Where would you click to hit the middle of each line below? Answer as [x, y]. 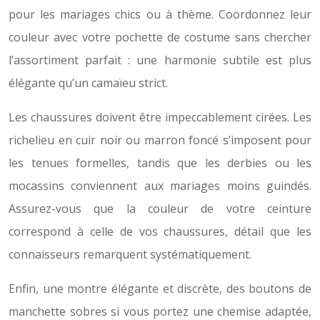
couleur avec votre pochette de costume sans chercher [160, 37]
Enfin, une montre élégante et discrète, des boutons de [160, 288]
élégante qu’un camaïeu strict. [88, 82]
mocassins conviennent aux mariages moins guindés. [160, 185]
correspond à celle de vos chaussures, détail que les [160, 231]
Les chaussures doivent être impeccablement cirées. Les [160, 117]
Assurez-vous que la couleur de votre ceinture [160, 208]
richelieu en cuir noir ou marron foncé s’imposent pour [160, 140]
